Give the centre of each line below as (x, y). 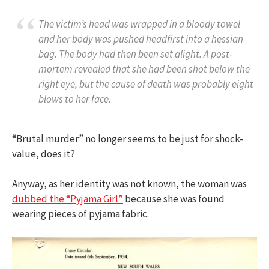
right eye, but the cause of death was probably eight (146, 84)
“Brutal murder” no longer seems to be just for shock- (128, 138)
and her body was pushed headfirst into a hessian (141, 39)
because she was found (174, 199)
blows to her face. (75, 99)
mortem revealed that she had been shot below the (144, 69)
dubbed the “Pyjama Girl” (68, 199)
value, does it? (44, 153)
